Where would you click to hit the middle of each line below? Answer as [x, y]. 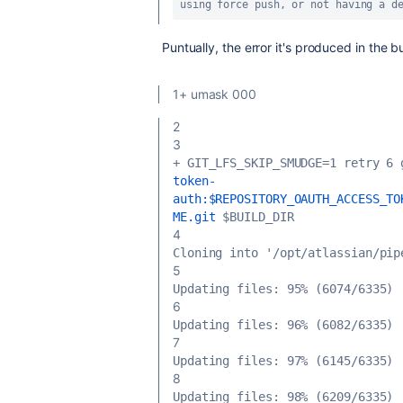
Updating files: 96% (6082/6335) [283, 325]
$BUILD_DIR [255, 217]
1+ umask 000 [215, 94]
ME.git [194, 217]
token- [194, 181]
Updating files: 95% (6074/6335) [283, 289]
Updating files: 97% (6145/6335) [283, 361]
